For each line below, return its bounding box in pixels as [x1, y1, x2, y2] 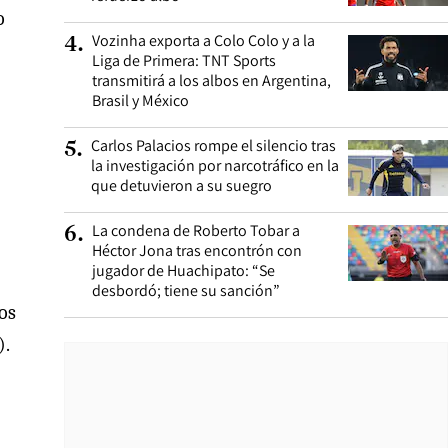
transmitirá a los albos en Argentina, [92, 70, 331, 91]
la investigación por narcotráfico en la [91, 155, 339, 176]
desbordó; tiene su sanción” [92, 280, 280, 301]
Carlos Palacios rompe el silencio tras [91, 135, 336, 156]
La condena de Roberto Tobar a [92, 220, 300, 241]
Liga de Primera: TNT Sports [92, 50, 276, 71]
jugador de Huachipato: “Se [92, 260, 275, 281]
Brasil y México [92, 90, 189, 111]
